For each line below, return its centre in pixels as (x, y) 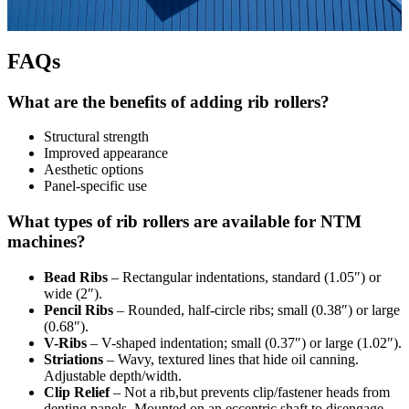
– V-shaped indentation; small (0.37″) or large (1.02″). (244, 342)
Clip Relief (77, 392)
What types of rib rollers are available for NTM (184, 221)
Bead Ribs (76, 277)
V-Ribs (65, 342)
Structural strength (96, 137)
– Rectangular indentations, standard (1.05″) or (244, 277)
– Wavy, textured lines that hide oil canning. (231, 359)
